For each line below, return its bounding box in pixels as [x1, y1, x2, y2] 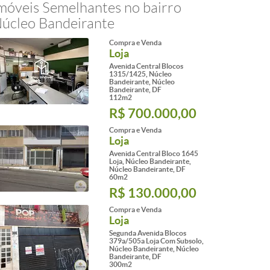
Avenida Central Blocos [109, 62, 183, 70]
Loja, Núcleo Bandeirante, [109, 157, 191, 165]
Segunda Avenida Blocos [109, 229, 186, 237]
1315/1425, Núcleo [109, 70, 172, 78]
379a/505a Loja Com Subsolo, [109, 237, 204, 245]
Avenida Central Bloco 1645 [109, 149, 198, 157]
